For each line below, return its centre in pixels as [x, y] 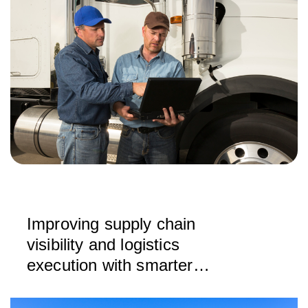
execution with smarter [110, 265]
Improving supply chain [111, 224]
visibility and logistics [103, 244]
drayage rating [80, 286]
